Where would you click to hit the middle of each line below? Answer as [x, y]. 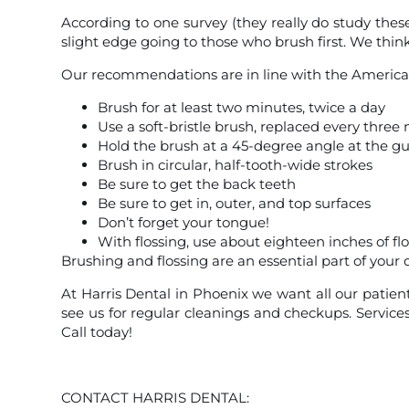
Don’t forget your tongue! [184, 223]
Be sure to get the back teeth [197, 184]
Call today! [97, 332]
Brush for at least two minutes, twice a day [242, 108]
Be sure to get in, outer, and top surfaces [235, 204]
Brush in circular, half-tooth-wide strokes [236, 165]
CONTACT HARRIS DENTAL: [156, 398]
